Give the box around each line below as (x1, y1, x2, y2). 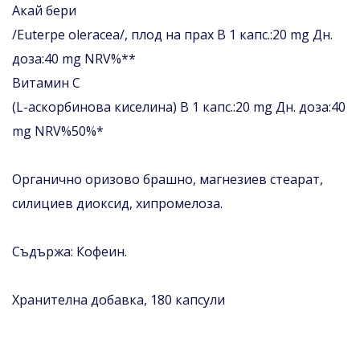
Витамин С (12, 73, 80, 92)
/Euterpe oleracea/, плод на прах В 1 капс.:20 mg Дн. (12, 25, 333, 43)
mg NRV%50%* (12, 121, 104, 140)
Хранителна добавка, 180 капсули (12, 290, 225, 309)
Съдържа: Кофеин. (12, 242, 127, 260)
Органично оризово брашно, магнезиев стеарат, (12, 170, 323, 188)
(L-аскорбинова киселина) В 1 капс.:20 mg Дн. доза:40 (12, 97, 346, 116)
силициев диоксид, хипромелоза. (12, 194, 223, 212)
